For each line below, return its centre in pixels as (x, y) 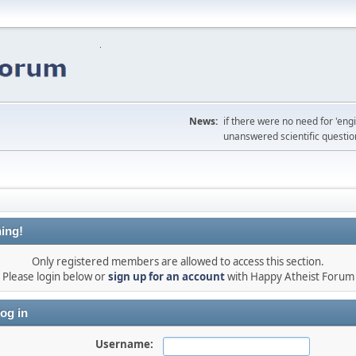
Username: (124, 344)
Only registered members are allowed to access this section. (178, 261)
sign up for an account (166, 277)
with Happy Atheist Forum (289, 277)
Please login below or (55, 277)
